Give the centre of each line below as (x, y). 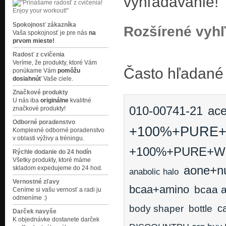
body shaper (156, 209)
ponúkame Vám (35, 71)
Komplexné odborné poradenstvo (59, 130)
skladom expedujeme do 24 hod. (58, 168)
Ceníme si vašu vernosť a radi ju (57, 190)
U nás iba (26, 100)
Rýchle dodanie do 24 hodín (52, 152)
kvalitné (80, 100)
